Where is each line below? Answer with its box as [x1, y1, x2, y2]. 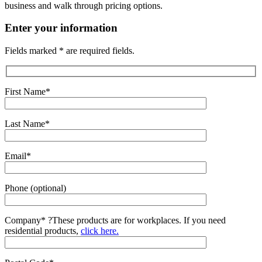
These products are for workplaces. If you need [52, 215, 226, 225]
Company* [5, 215, 48, 225]
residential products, [5, 225, 81, 236]
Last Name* [5, 118, 50, 129]
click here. [81, 225, 119, 236]
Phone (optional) [5, 182, 66, 193]
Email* [5, 150, 31, 161]
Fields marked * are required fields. [5, 46, 135, 56]
